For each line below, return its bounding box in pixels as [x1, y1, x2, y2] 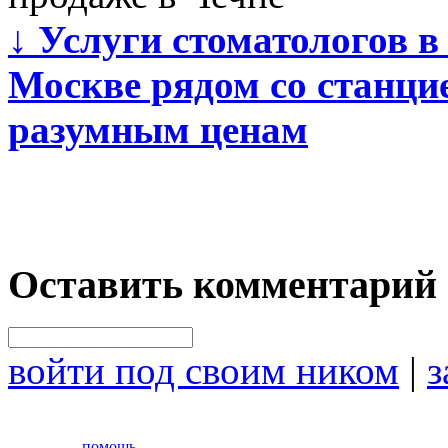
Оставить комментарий [8, 261, 437, 307]
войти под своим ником [8, 348, 399, 392]
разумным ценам [8, 108, 308, 152]
